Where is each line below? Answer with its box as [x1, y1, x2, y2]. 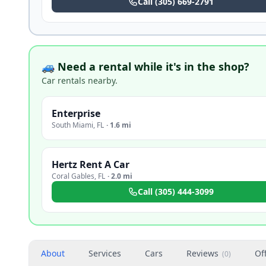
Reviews [186, 248, 218, 259]
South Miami [52, 120, 93, 130]
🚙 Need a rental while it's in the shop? [42, 59, 249, 74]
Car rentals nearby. [42, 75, 118, 86]
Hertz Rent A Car [52, 158, 129, 171]
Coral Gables [52, 171, 94, 181]
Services [88, 248, 121, 259]
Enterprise [52, 107, 100, 120]
